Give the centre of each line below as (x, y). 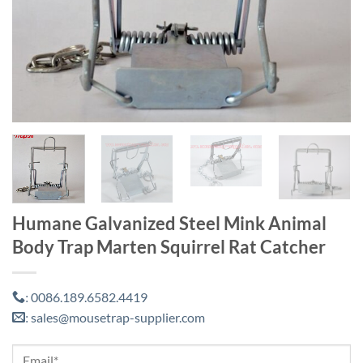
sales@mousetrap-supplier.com (117, 317)
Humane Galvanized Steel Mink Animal (169, 223)
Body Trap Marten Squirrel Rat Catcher (169, 246)
